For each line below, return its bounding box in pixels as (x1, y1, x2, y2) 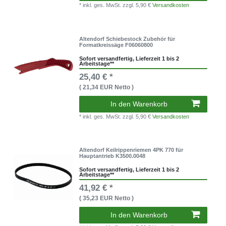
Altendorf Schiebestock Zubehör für (79, 35, 176, 42)
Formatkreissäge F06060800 (79, 41, 153, 48)
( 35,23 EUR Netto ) (79, 194, 134, 202)
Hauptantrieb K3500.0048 (79, 152, 146, 159)
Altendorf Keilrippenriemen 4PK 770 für (79, 146, 184, 153)
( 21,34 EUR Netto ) (79, 83, 134, 91)
